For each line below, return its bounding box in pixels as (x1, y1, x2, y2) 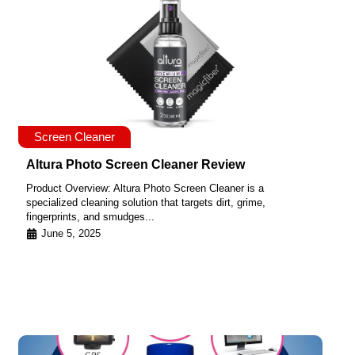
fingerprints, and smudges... (26, 211, 155, 223)
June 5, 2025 (41, 227, 101, 239)
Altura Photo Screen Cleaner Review (26, 158, 245, 172)
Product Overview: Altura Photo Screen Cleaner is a (26, 182, 264, 195)
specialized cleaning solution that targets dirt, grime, (26, 197, 265, 209)
